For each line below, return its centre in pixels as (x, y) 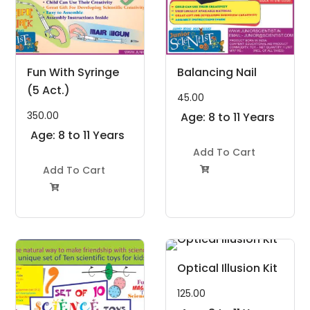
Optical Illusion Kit (227, 268)
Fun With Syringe (73, 73)
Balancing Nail (217, 73)
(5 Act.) (49, 91)
